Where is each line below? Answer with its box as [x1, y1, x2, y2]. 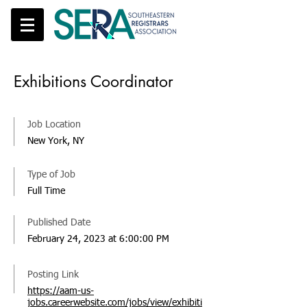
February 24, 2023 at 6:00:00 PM [27, 234, 169, 244]
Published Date [27, 218, 90, 228]
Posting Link [27, 270, 79, 280]
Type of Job [27, 170, 75, 180]
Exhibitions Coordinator [14, 71, 173, 92]
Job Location [27, 120, 81, 130]
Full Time [27, 186, 65, 196]
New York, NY [27, 136, 84, 146]
